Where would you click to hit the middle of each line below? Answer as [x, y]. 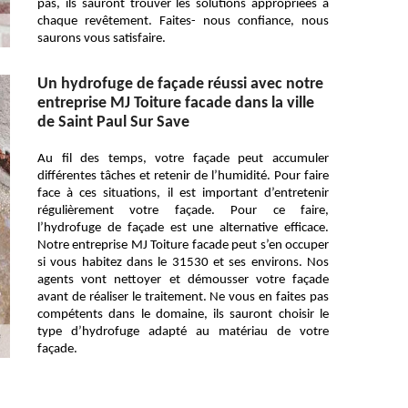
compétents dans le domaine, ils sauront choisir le [183, 315]
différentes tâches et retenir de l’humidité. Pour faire [183, 176]
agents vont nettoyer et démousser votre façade [183, 280]
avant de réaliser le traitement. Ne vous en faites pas [183, 297]
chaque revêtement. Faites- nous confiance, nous [183, 21]
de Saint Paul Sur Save [113, 122]
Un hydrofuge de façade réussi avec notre [180, 84]
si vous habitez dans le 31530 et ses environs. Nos [183, 263]
